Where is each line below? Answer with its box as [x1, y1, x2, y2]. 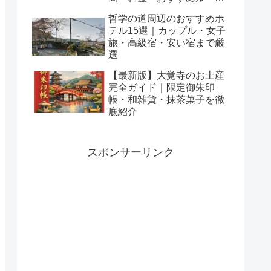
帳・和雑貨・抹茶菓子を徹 [108, 94, 224, 105]
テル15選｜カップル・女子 [108, 25, 226, 36]
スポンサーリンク [87, 146, 174, 159]
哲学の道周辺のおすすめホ [108, 13, 224, 24]
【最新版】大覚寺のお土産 [108, 70, 224, 80]
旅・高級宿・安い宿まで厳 [108, 37, 224, 48]
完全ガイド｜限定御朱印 [108, 82, 215, 93]
